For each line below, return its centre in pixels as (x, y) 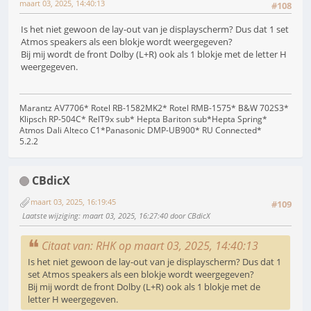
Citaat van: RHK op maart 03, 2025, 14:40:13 (150, 246)
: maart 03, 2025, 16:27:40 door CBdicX (144, 215)
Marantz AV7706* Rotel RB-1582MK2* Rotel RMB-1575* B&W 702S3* (154, 108)
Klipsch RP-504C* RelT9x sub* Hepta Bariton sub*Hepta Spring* (143, 119)
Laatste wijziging (50, 215)
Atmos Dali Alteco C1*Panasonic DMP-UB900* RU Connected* (141, 130)
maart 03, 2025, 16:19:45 (73, 202)
